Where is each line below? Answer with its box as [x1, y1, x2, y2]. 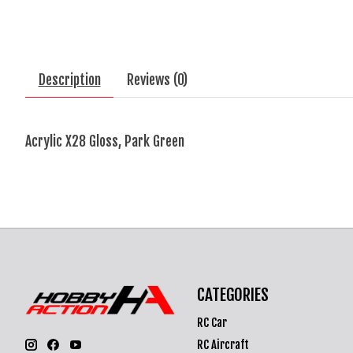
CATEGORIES [196, 284, 269, 305]
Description [38, 71, 101, 89]
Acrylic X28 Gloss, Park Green [25, 132, 184, 150]
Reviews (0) [126, 71, 188, 89]
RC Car [196, 315, 227, 331]
